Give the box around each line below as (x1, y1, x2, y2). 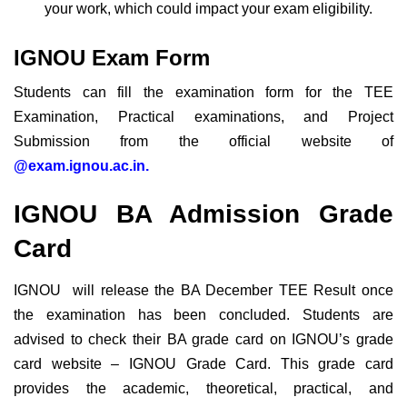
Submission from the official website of (14, 133, 393, 149)
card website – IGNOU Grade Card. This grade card (14, 356, 393, 372)
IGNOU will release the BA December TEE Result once (14, 283, 393, 299)
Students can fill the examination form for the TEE (14, 84, 393, 100)
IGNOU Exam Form (14, 45, 210, 70)
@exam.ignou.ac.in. (14, 157, 153, 174)
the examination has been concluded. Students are (14, 307, 393, 323)
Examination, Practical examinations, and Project (14, 108, 393, 124)
